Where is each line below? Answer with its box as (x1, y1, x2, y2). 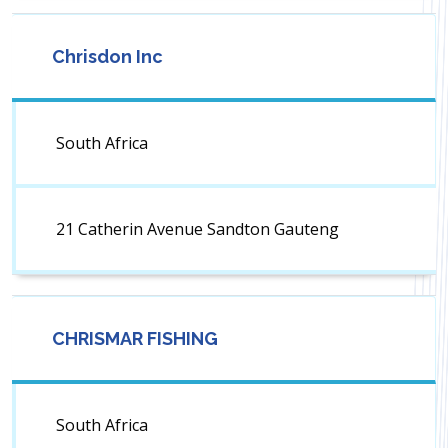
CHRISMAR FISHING (52, 328, 218, 350)
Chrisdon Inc (52, 46, 163, 68)
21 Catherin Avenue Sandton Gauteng (56, 218, 339, 241)
